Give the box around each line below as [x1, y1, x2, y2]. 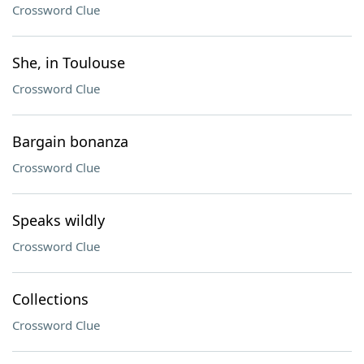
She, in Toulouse [12, 53, 125, 72]
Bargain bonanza [12, 132, 128, 151]
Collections [12, 289, 89, 309]
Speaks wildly [12, 210, 105, 230]
